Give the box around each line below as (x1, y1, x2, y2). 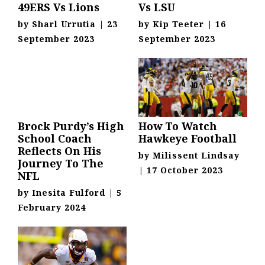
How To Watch (138, 119, 217, 134)
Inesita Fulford (32, 187, 105, 199)
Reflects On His (18, 144, 101, 159)
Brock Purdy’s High (18, 119, 124, 134)
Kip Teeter (153, 18, 204, 30)
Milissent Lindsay (153, 150, 240, 161)
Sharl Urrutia (32, 18, 96, 30)
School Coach (18, 131, 92, 146)
